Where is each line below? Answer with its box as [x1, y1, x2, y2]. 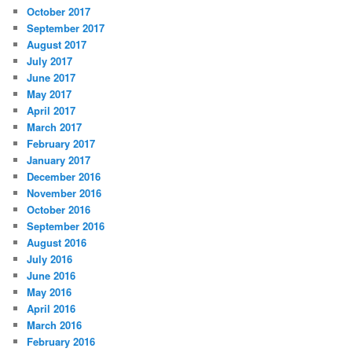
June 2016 [27, 267, 76, 283]
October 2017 [27, 3, 91, 19]
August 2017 [27, 36, 87, 52]
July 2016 [27, 251, 73, 266]
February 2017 [27, 135, 96, 151]
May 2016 [27, 284, 72, 299]
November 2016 [27, 185, 102, 200]
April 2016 [27, 300, 76, 316]
